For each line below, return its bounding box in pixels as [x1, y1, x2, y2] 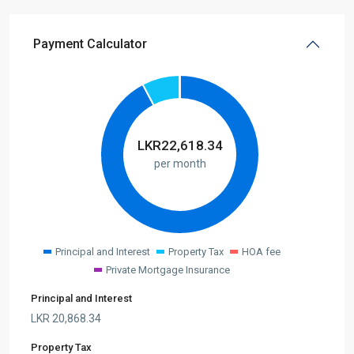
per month [153, 156, 206, 170]
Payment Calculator [33, 36, 147, 51]
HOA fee [242, 246, 281, 258]
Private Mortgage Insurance [106, 264, 230, 276]
